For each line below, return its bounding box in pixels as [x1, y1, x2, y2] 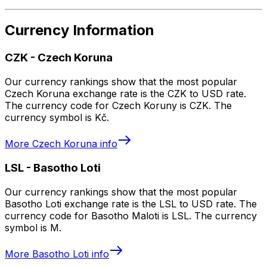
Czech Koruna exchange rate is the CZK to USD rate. [5, 88, 246, 100]
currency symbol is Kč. [5, 111, 109, 124]
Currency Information [5, 21, 154, 39]
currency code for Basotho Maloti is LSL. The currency [5, 209, 257, 222]
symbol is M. [5, 221, 61, 234]
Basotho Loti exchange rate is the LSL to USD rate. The [5, 197, 257, 210]
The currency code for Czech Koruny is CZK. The [5, 100, 232, 112]
